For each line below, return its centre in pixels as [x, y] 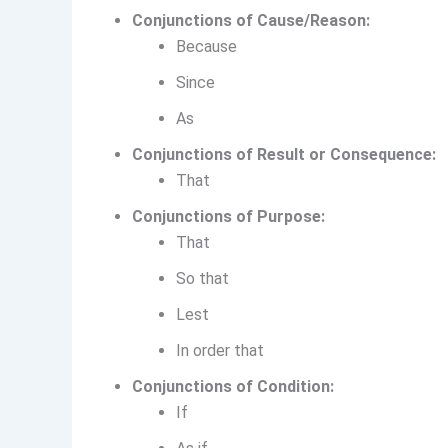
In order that [220, 351]
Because [206, 47]
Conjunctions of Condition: [233, 387]
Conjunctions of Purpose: [228, 217]
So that [202, 279]
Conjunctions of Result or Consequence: [284, 155]
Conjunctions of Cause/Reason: [251, 21]
